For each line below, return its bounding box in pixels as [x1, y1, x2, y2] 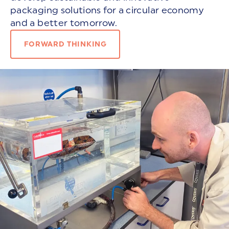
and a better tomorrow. [10, 17, 117, 29]
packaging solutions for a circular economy [10, 5, 204, 16]
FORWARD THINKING [24, 39, 107, 49]
